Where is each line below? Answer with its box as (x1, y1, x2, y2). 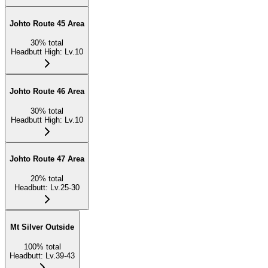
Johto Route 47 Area (10, 154, 84, 164)
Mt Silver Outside (10, 222, 74, 232)
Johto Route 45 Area (10, 19, 84, 28)
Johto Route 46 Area (10, 87, 84, 96)
